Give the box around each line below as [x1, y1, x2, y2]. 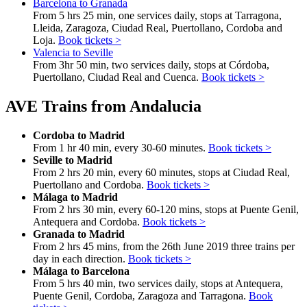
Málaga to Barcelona [33, 265, 130, 277]
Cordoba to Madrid [33, 129, 125, 141]
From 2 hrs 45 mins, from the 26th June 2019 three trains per [33, 240, 295, 252]
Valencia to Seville [33, 46, 113, 58]
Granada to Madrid [33, 228, 125, 240]
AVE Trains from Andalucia [5, 97, 201, 115]
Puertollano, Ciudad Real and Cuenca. [33, 71, 201, 83]
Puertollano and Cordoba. [33, 178, 147, 191]
